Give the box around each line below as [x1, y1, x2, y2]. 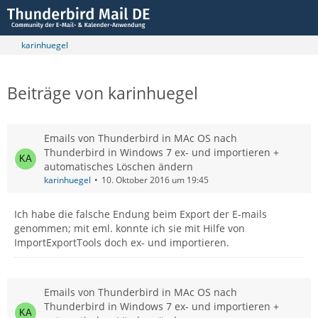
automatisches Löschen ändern [44, 160, 193, 173]
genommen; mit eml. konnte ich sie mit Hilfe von [14, 221, 245, 235]
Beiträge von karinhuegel [7, 82, 198, 104]
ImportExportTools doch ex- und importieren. [14, 236, 229, 249]
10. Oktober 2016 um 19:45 [102, 174, 209, 186]
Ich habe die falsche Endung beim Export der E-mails [14, 207, 267, 221]
